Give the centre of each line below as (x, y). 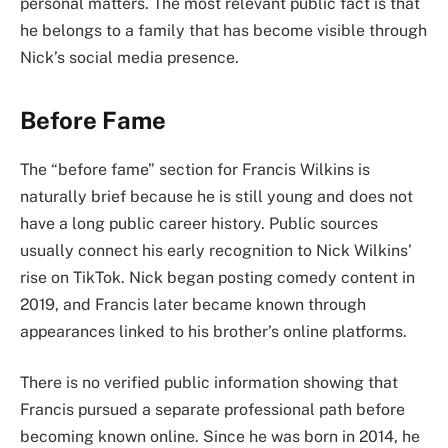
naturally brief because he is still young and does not (216, 196)
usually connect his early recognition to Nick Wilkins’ (216, 250)
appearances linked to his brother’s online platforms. (213, 331)
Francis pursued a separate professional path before (212, 410)
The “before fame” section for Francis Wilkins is (195, 169)
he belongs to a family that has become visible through (223, 30)
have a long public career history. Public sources (199, 223)
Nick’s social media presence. (129, 57)
